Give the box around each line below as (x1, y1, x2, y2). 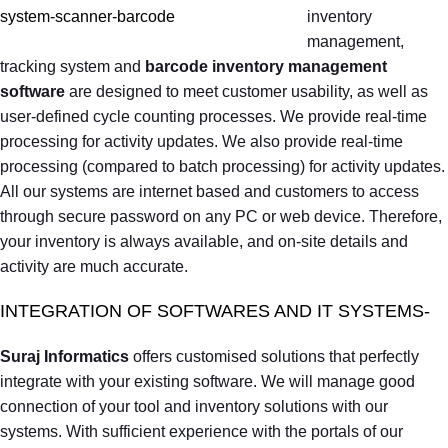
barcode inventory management (145, 57, 387, 75)
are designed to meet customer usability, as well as (69, 82, 428, 100)
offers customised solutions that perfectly (129, 347, 419, 365)
